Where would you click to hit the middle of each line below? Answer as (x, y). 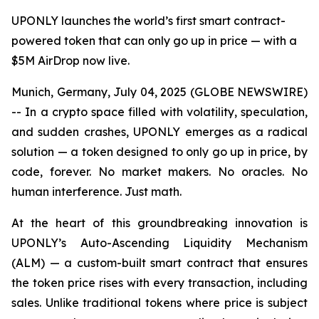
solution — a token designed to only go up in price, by (159, 152)
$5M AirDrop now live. (70, 61)
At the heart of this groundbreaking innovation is (159, 223)
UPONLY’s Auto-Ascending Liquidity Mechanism (159, 243)
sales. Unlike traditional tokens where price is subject (159, 303)
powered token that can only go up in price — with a (154, 41)
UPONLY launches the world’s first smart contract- (148, 21)
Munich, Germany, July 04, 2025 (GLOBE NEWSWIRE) (159, 92)
